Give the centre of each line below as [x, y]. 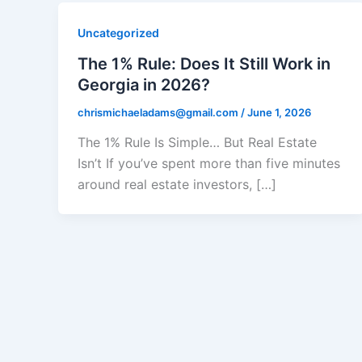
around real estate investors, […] [177, 185]
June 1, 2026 [279, 112]
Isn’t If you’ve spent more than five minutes [209, 164]
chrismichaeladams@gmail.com [159, 112]
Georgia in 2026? [144, 84]
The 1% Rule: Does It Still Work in [204, 63]
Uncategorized [118, 33]
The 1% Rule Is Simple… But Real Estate [197, 143]
